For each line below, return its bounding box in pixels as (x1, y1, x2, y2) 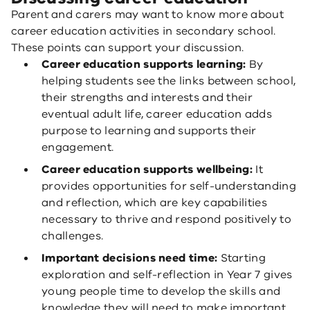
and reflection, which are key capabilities (42, 195, 267, 210)
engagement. (42, 140, 114, 155)
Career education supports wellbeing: (42, 162, 253, 177)
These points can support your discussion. (11, 40, 244, 55)
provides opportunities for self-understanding (42, 179, 296, 194)
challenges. (42, 228, 104, 244)
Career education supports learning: (42, 57, 246, 72)
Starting (217, 250, 266, 266)
